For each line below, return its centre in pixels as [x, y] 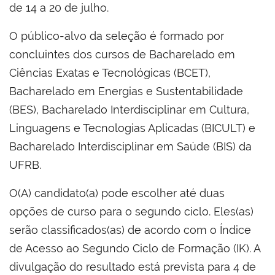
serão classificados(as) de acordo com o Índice [130, 230]
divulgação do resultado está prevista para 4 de [133, 266]
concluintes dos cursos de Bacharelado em [122, 54]
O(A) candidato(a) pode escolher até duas [117, 193]
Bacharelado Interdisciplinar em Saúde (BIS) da [130, 146]
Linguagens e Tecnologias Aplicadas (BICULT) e [132, 128]
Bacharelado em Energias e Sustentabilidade [126, 91]
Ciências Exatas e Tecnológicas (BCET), [110, 72]
